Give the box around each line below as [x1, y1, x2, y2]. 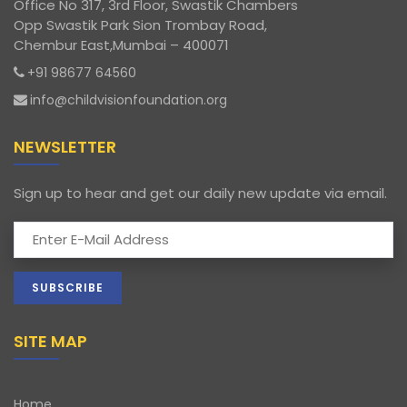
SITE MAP [14, 330, 87, 352]
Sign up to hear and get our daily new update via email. [14, 184, 387, 203]
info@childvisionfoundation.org [30, 91, 227, 109]
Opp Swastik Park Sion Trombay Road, [14, 15, 267, 35]
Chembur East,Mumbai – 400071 [14, 35, 229, 55]
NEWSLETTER [14, 135, 116, 158]
